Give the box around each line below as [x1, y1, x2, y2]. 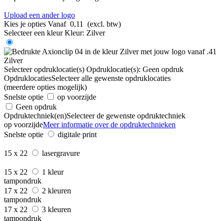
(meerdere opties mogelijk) [4, 82, 87, 91]
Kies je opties [4, 19, 46, 28]
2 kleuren [42, 186, 73, 195]
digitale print [58, 130, 97, 139]
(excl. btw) [87, 19, 121, 28]
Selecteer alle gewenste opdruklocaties [51, 74, 171, 82]
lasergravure [42, 148, 80, 157]
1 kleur [42, 167, 64, 176]
